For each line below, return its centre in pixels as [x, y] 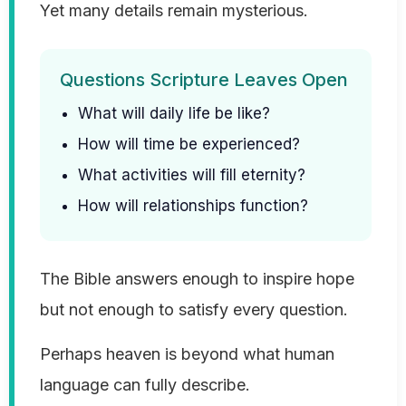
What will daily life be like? [174, 114]
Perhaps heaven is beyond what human [187, 354]
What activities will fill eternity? [192, 175]
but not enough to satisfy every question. [194, 310]
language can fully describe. [145, 385]
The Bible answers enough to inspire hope [197, 279]
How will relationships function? [193, 206]
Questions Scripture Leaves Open [204, 80]
